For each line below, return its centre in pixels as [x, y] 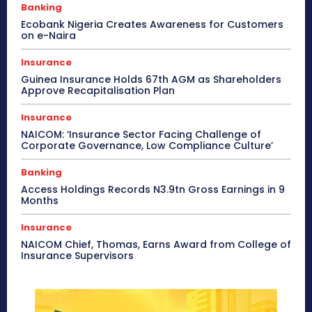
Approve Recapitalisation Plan [98, 91]
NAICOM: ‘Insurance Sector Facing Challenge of [141, 135]
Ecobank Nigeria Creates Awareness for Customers [152, 25]
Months [40, 201]
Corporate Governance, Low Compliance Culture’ [147, 146]
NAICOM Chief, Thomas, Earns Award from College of [156, 245]
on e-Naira [48, 36]
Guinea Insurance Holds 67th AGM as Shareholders [151, 80]
